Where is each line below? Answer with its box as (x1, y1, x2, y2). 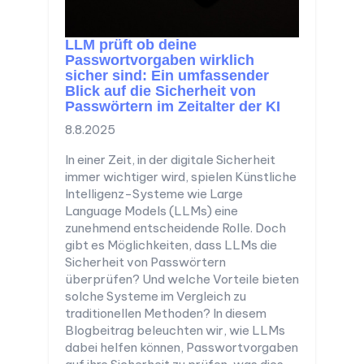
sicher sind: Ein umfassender (65, 67, 269, 84)
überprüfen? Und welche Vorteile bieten (65, 271, 299, 288)
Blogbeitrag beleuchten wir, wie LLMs (65, 323, 285, 339)
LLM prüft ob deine (65, 37, 197, 54)
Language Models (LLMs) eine (65, 203, 238, 219)
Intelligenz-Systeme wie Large (65, 186, 243, 202)
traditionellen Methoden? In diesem (65, 305, 266, 322)
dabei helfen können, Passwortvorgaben (65, 340, 298, 356)
